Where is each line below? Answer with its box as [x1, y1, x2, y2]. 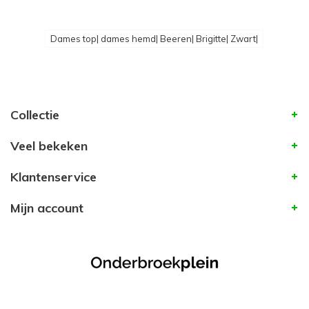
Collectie [10, 107, 59, 123]
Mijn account [10, 200, 83, 217]
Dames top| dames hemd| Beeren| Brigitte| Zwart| [50, 33, 258, 45]
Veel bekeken [10, 138, 88, 154]
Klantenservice [10, 169, 97, 186]
